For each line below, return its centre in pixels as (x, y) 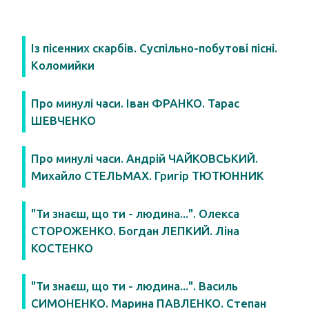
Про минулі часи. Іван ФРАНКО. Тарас (135, 103)
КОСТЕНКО (62, 248)
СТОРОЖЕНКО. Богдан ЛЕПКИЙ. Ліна (135, 231)
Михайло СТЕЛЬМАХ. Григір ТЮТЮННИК (148, 176)
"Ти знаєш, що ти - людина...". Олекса (135, 213)
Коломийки (63, 65)
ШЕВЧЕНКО (63, 120)
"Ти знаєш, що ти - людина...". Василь (134, 286)
